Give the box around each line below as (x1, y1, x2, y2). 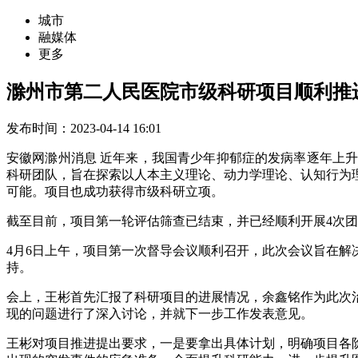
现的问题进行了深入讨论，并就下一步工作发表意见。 (6, 306, 313, 320)
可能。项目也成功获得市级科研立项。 (6, 184, 224, 198)
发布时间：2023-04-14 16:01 (6, 121, 161, 135)
